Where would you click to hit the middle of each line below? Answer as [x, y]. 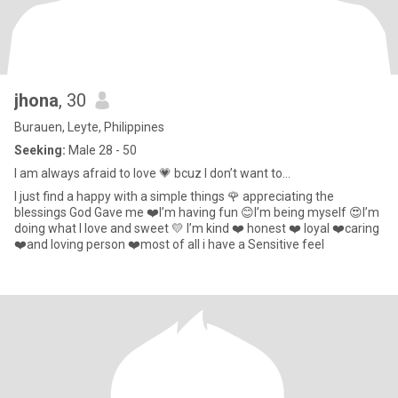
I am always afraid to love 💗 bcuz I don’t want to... [152, 173]
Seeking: [40, 150]
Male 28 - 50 [101, 150]
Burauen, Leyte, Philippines [89, 127]
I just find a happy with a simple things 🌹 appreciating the [174, 196]
